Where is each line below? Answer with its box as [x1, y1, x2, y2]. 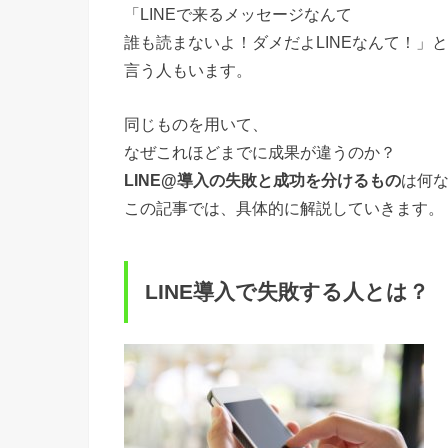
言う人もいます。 [124, 60, 252, 79]
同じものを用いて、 [124, 115, 268, 134]
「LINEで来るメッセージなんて [124, 4, 352, 23]
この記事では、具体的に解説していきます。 [124, 199, 444, 218]
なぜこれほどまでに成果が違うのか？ [124, 143, 396, 162]
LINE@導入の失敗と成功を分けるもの [124, 171, 401, 190]
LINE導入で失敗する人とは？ [145, 279, 430, 304]
